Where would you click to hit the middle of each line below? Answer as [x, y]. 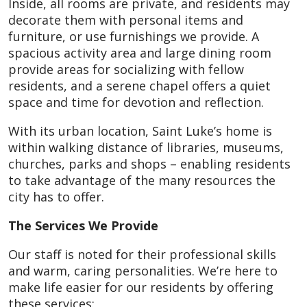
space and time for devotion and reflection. [136, 102]
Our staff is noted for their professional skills [142, 254]
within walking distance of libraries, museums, [146, 147]
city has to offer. [56, 197]
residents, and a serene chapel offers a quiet [139, 86]
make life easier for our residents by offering [141, 287]
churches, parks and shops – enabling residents [149, 164]
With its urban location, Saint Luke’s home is [140, 131]
